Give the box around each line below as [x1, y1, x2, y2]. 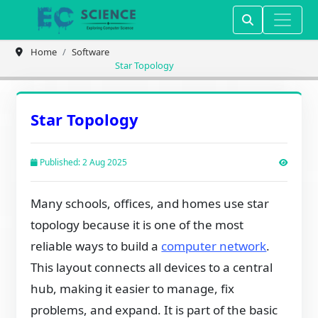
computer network [161, 238, 267, 254]
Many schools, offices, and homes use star [31, 195, 270, 212]
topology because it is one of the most [31, 216, 244, 233]
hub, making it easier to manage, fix [31, 280, 235, 297]
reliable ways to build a [31, 238, 162, 254]
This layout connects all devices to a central [31, 259, 273, 275]
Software [72, 45, 110, 58]
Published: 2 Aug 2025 [38, 156, 128, 168]
